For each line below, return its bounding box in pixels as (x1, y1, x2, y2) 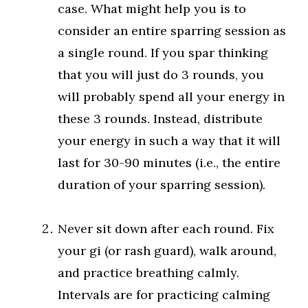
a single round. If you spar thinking (58, 45, 268, 60)
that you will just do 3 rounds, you (58, 67, 264, 82)
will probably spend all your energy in (58, 89, 285, 104)
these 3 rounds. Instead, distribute (58, 111, 263, 126)
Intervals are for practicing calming (58, 287, 270, 302)
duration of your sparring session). (58, 177, 265, 192)
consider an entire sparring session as (58, 23, 286, 38)
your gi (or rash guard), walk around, (58, 243, 276, 258)
